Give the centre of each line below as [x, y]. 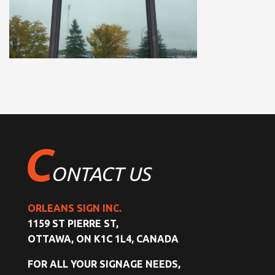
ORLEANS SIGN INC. [75, 208]
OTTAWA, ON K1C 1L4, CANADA [103, 239]
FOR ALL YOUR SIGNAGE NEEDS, [104, 264]
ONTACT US [101, 174]
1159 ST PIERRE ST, [73, 224]
